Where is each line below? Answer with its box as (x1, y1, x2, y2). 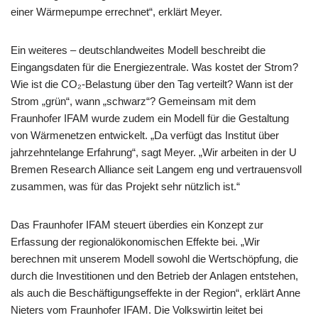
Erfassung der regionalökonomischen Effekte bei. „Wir (11, 236, 260, 248)
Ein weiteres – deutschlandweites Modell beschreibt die (11, 44, 265, 56)
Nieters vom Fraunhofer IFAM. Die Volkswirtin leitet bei (11, 304, 263, 316)
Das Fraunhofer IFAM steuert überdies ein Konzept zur (11, 219, 263, 231)
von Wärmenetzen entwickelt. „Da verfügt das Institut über (11, 129, 279, 141)
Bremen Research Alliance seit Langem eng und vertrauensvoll (11, 163, 302, 175)
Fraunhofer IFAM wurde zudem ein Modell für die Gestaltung (11, 112, 289, 124)
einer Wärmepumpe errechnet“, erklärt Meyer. (11, 6, 222, 18)
